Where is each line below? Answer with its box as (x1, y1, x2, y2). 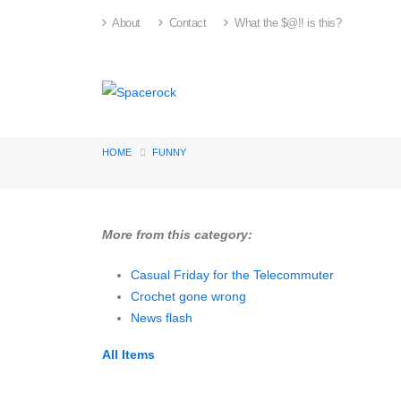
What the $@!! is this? (231, 17, 341, 30)
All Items (102, 346, 155, 362)
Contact (166, 17, 206, 30)
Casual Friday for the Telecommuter (131, 267, 334, 282)
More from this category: (102, 226, 252, 242)
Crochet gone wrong (131, 288, 246, 303)
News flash (131, 310, 192, 325)
